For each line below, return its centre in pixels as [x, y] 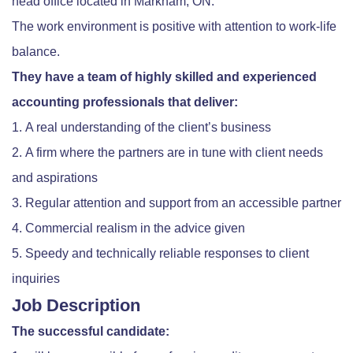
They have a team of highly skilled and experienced [164, 77]
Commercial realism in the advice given [135, 229]
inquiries [36, 279]
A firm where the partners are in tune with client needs [174, 153]
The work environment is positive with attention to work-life [174, 27]
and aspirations [55, 178]
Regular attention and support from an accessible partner [183, 203]
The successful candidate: [91, 332]
